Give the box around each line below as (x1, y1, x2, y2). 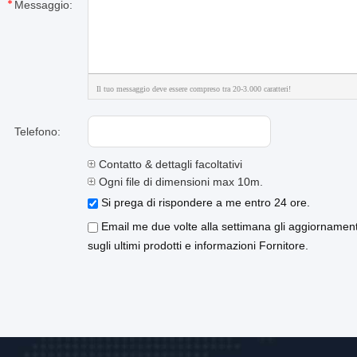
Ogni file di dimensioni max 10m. (96, 175, 263, 188)
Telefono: (14, 125, 61, 138)
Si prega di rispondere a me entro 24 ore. (98, 196, 310, 209)
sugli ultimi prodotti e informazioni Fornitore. (88, 239, 308, 252)
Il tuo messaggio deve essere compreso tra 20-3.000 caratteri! (96, 84, 291, 93)
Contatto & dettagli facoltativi (96, 158, 242, 171)
